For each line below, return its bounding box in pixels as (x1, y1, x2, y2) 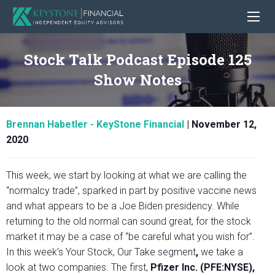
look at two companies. (6, 261, 109, 274)
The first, (111, 261, 150, 274)
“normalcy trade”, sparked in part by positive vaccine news (6, 185, 257, 197)
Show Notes (93, 70, 182, 90)
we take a (201, 246, 243, 258)
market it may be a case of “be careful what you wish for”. (6, 231, 255, 243)
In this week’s (6, 246, 63, 258)
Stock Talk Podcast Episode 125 (23, 50, 252, 70)
